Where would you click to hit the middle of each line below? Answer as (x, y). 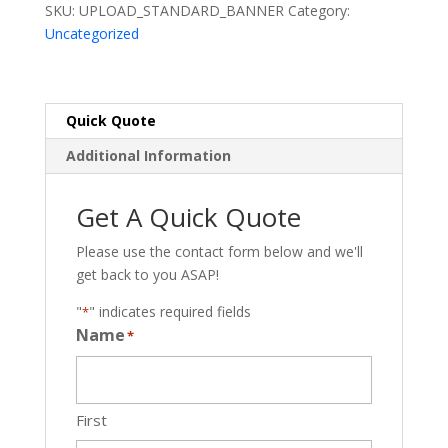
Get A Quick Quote (188, 216)
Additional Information (148, 155)
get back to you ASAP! (147, 274)
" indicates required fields (169, 311)
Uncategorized (91, 33)
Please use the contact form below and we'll (219, 251)
